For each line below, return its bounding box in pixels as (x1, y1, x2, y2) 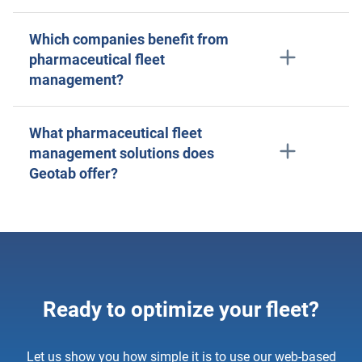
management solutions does (29, 145, 214, 162)
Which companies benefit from (29, 31, 229, 48)
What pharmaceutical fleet (29, 124, 202, 141)
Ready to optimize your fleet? (43, 297, 319, 322)
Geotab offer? (29, 165, 118, 182)
